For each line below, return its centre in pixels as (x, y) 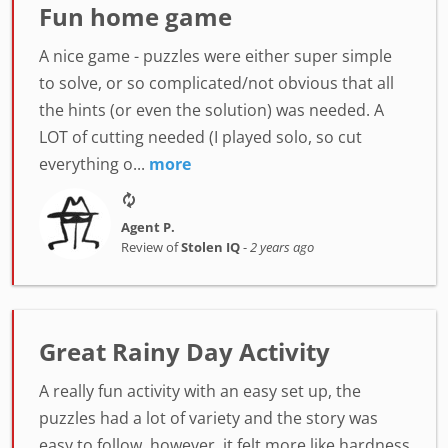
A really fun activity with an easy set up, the (200, 391)
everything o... (92, 164)
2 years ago (282, 246)
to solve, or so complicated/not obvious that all (216, 83)
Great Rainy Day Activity (184, 351)
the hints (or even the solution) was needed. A (211, 110)
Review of (151, 246)
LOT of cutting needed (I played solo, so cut (200, 137)
